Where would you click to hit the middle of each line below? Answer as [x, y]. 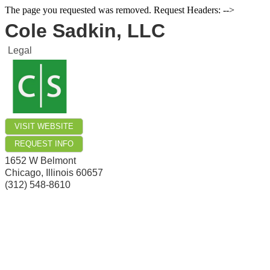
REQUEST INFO [44, 144]
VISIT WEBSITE [44, 127]
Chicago [23, 173]
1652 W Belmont [40, 161]
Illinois [60, 173]
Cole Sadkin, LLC [85, 31]
